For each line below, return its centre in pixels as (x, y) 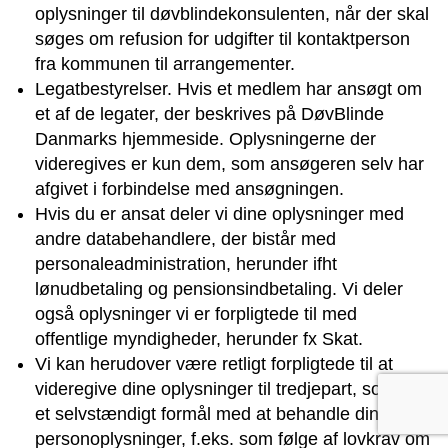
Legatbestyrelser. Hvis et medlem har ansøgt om (228, 88)
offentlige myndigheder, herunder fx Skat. (199, 338)
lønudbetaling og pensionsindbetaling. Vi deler (219, 288)
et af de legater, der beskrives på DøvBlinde (209, 113)
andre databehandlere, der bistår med (185, 238)
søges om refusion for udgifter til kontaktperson (222, 38)
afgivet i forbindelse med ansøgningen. (189, 188)
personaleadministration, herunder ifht (186, 263)
